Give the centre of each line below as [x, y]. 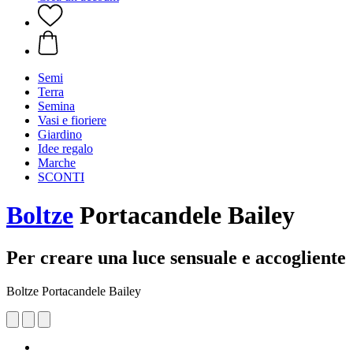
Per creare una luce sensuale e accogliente [176, 257]
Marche [57, 163]
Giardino [60, 134]
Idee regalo [65, 149]
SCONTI [61, 177]
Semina [56, 106]
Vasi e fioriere [72, 120]
